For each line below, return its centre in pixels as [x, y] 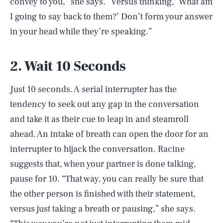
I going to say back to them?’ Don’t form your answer [111, 16]
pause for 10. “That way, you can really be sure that [107, 179]
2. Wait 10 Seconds [68, 66]
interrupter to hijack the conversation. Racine [97, 149]
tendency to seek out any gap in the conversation [105, 104]
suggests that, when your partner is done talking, [103, 164]
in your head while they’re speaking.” [81, 31]
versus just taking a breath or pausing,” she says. [103, 209]
